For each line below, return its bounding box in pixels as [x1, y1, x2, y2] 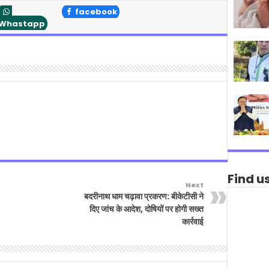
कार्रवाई [182, 216, 204, 228]
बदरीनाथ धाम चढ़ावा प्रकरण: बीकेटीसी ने [84, 190, 204, 203]
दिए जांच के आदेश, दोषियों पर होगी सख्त [89, 203, 204, 216]
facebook [73, 6, 117, 18]
